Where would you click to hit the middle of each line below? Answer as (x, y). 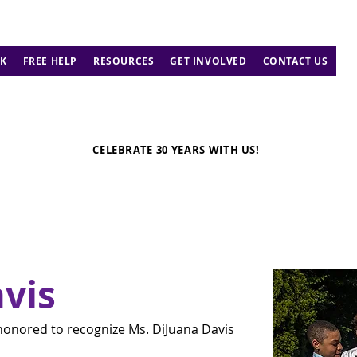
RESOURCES (124, 61)
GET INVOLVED (208, 61)
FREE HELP (50, 61)
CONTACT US (295, 61)
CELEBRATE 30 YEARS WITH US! (176, 149)
